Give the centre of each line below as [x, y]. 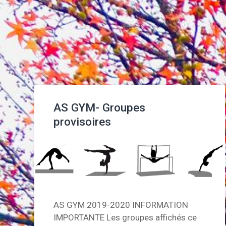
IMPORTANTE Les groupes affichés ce [125, 218]
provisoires [82, 121]
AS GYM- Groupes [100, 107]
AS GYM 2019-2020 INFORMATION [121, 205]
